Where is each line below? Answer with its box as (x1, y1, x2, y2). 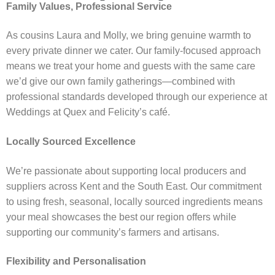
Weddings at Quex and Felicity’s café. (6, 107, 170, 118)
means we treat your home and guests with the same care (6, 61, 255, 72)
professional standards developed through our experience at (6, 91, 267, 103)
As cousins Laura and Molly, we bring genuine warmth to (6, 30, 251, 41)
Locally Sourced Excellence (6, 136, 136, 147)
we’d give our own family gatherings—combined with (6, 76, 235, 87)
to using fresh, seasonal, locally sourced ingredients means (6, 196, 263, 207)
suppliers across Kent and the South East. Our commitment (6, 180, 261, 192)
